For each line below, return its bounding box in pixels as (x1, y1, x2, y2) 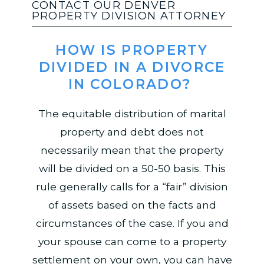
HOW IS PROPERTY (55, 41, 209, 58)
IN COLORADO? (68, 75, 196, 93)
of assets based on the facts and (48, 199, 216, 212)
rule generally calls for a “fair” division (36, 180, 228, 193)
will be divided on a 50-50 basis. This (38, 162, 226, 175)
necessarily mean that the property (41, 144, 223, 157)
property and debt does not (60, 126, 204, 138)
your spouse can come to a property (38, 235, 226, 248)
